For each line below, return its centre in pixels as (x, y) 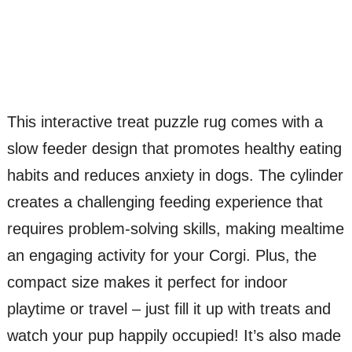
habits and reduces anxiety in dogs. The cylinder (175, 175)
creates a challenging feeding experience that (165, 202)
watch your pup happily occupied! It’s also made (174, 335)
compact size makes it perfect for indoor (147, 282)
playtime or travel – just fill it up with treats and (169, 308)
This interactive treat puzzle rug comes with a (165, 121)
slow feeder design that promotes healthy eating (174, 148)
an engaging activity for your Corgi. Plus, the (161, 255)
